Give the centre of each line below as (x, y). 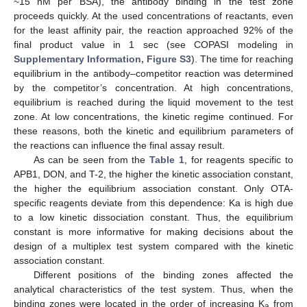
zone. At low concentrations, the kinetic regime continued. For (153, 116)
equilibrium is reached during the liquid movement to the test (153, 102)
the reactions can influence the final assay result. (119, 145)
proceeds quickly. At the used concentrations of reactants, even (153, 15)
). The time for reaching (242, 59)
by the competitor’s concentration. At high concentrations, (153, 87)
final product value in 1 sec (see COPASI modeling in (153, 44)
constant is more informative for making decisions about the (153, 231)
